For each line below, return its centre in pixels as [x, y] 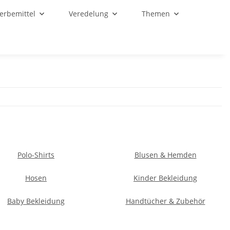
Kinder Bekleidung [165, 178]
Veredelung [89, 14]
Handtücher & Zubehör [165, 201]
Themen [156, 14]
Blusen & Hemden [165, 155]
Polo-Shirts [36, 155]
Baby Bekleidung [36, 201]
